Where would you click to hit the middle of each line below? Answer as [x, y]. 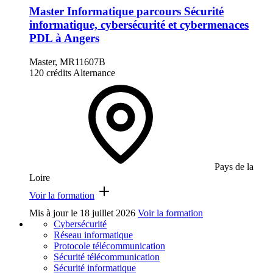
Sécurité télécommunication [107, 257]
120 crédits [50, 73]
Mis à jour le [55, 213]
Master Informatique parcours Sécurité [126, 11]
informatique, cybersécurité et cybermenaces [139, 24]
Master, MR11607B [67, 62]
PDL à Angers [64, 38]
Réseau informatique [93, 235]
